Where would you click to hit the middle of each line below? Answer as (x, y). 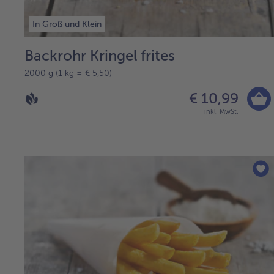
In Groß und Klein (67, 24)
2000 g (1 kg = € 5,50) (68, 73)
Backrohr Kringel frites (100, 55)
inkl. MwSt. (221, 111)
